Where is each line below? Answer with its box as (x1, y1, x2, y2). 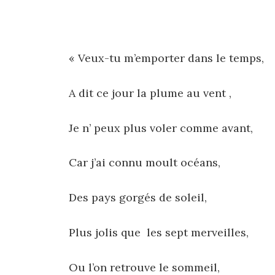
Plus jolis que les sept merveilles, (69, 225, 249, 240)
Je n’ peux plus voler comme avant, (69, 120, 253, 135)
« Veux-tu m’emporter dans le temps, (69, 51, 264, 66)
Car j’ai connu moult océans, (69, 155, 220, 170)
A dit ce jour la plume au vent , (69, 85, 231, 100)
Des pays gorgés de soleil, (69, 190, 207, 205)
